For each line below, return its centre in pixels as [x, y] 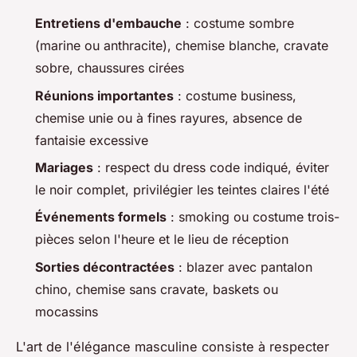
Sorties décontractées [105, 267]
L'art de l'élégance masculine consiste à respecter [173, 346]
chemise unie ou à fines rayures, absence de [169, 118]
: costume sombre [238, 24]
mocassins [67, 311]
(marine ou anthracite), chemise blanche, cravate [182, 46]
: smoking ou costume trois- [253, 217]
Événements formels [101, 217]
